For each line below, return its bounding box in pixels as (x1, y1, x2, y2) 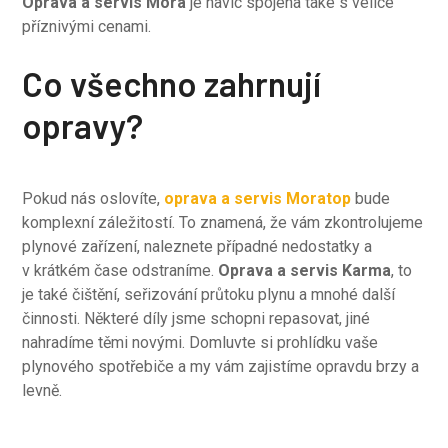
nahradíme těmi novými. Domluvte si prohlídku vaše (22, 333, 379, 352)
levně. (22, 381, 63, 400)
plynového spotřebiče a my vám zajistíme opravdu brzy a (22, 357, 420, 376)
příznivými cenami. (22, 17, 152, 36)
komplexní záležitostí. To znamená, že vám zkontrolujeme (22, 213, 424, 232)
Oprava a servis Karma (218, 261, 392, 280)
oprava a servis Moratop (164, 189, 352, 208)
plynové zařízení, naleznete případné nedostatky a (22, 237, 373, 256)
